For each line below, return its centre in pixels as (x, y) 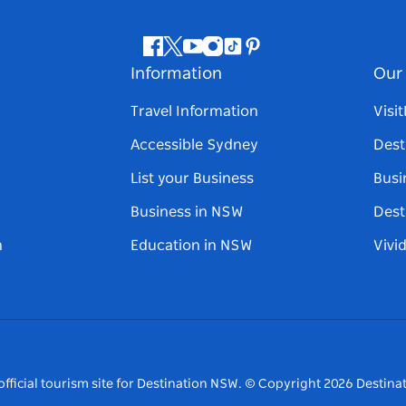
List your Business (192, 179)
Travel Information (194, 112)
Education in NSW (191, 246)
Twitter (196, 56)
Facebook (185, 56)
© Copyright (284, 385)
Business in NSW (187, 213)
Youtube (220, 56)
